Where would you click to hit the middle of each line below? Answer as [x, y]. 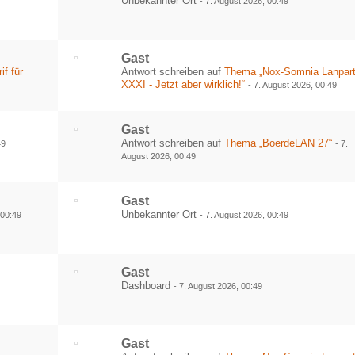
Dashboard [148, 286]
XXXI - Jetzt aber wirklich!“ [183, 84]
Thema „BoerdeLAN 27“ [279, 143]
